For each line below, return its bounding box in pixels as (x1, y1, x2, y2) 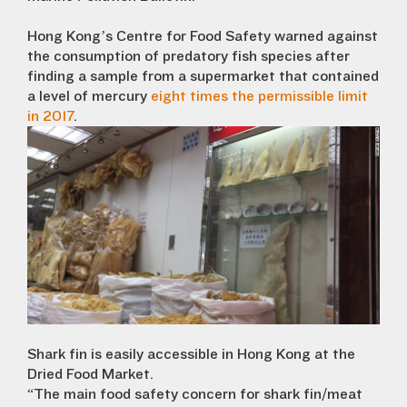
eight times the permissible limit (151, 88, 368, 105)
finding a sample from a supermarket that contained (27, 68, 379, 85)
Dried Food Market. (27, 366, 154, 383)
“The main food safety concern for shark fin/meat (27, 386, 362, 403)
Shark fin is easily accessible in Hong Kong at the (27, 346, 355, 363)
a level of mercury (27, 88, 151, 105)
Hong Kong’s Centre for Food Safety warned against (27, 28, 378, 45)
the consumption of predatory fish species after (27, 48, 350, 65)
